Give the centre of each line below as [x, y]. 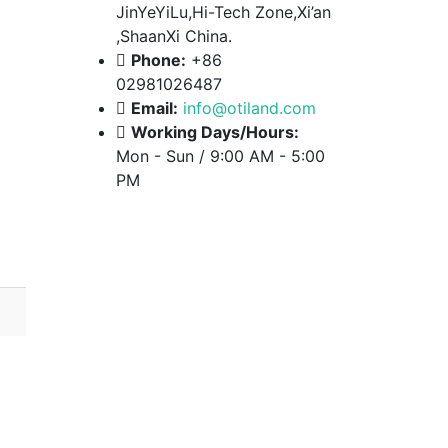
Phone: [158, 59]
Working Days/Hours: [215, 131]
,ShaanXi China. [174, 35]
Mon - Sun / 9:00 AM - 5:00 [220, 155]
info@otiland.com [249, 107]
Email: [154, 107]
